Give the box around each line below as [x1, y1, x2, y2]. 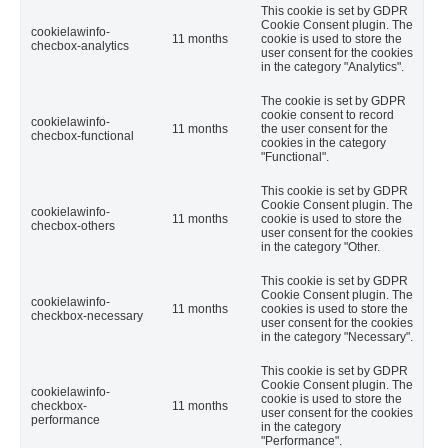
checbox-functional [31, 129, 134, 144]
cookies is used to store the [261, 302, 408, 317]
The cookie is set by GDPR [261, 94, 406, 109]
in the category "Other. [261, 240, 380, 255]
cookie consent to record [261, 108, 394, 123]
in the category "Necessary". [261, 330, 413, 345]
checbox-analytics [31, 39, 129, 54]
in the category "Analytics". [261, 60, 404, 75]
